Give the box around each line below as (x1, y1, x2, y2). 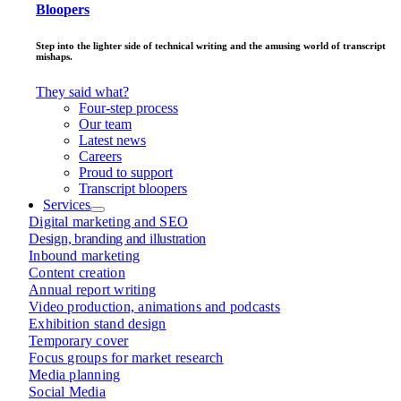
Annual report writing (29, 281, 157, 297)
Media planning (29, 366, 121, 382)
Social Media (29, 383, 106, 399)
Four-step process (79, 99, 178, 115)
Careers (79, 148, 122, 164)
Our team (79, 115, 132, 132)
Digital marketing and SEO (29, 213, 189, 229)
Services (43, 196, 90, 212)
